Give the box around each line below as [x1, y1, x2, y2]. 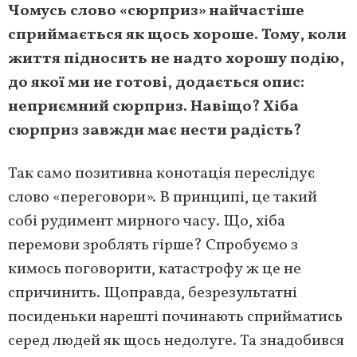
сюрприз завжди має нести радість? [8, 120, 301, 143]
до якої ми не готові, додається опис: [8, 72, 304, 95]
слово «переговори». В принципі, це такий [8, 186, 317, 210]
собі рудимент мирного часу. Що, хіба [8, 210, 285, 233]
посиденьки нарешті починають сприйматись [8, 306, 343, 329]
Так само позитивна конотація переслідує [8, 163, 315, 186]
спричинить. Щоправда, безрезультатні [8, 282, 297, 305]
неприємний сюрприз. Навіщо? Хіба [8, 96, 299, 119]
